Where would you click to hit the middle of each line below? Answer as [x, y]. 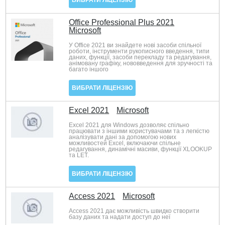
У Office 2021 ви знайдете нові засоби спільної [135, 45]
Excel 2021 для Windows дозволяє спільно [129, 125]
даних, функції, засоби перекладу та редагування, [140, 57]
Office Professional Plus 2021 [122, 22]
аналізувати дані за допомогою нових [123, 137]
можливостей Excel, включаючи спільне [125, 143]
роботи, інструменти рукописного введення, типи [139, 51]
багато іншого [89, 69]
